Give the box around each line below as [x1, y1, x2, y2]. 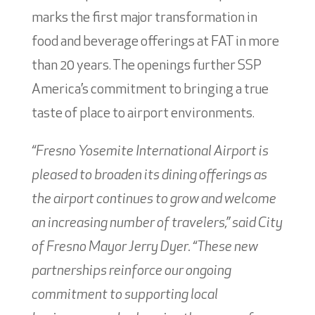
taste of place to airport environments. [31, 106, 255, 121]
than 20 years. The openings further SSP [31, 58, 262, 73]
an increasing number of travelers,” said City [31, 216, 283, 231]
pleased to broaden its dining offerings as [31, 168, 267, 183]
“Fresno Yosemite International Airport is [31, 144, 269, 159]
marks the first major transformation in [31, 11, 257, 25]
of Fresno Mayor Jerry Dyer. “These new [31, 240, 258, 255]
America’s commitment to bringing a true [31, 82, 269, 97]
